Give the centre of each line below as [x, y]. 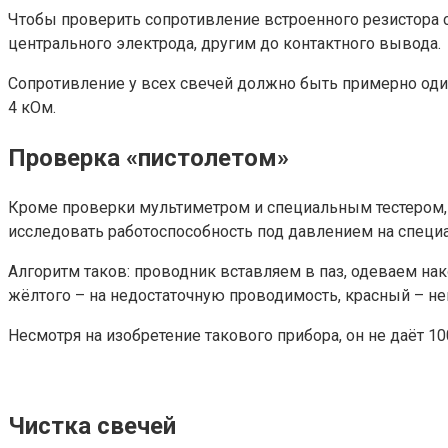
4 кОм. [32, 108]
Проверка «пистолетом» [148, 158]
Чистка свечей [92, 425]
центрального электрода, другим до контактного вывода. [224, 44]
